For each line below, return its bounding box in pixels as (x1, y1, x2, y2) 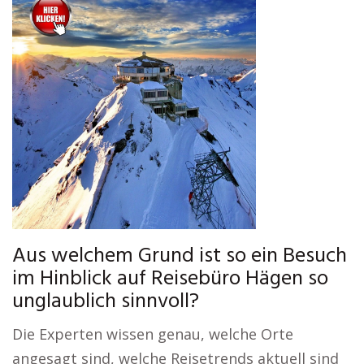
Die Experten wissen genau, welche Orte (12, 324, 293, 344)
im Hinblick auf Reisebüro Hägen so (12, 262, 328, 296)
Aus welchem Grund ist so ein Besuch (12, 240, 347, 273)
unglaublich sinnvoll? (12, 285, 199, 318)
